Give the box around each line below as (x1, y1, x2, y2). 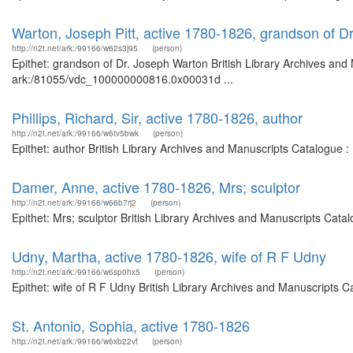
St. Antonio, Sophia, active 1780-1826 (12, 315, 250, 336)
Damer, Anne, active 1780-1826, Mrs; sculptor (12, 176, 300, 197)
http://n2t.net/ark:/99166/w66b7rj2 (12, 197, 136, 208)
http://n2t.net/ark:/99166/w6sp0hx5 (12, 266, 140, 277)
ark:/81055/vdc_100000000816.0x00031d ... (12, 71, 233, 87)
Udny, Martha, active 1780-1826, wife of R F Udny (12, 246, 326, 266)
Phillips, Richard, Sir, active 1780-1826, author (12, 107, 303, 128)
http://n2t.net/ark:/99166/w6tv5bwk (12, 128, 139, 139)
